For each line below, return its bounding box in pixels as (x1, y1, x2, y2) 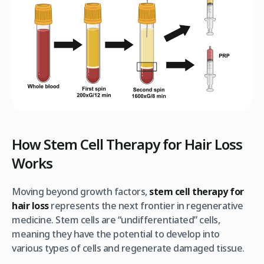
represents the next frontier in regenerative (48, 199, 243, 212)
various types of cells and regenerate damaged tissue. (12, 241, 245, 255)
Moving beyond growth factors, (12, 184, 149, 198)
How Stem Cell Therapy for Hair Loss (12, 134, 242, 154)
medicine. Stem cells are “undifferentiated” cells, (12, 213, 220, 226)
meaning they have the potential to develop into (12, 227, 220, 240)
